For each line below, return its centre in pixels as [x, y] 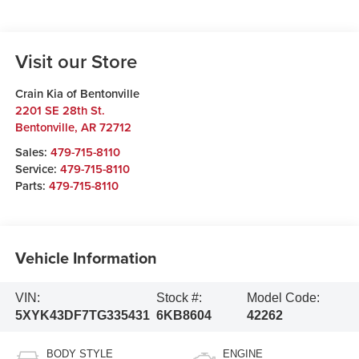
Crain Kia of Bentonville [77, 93]
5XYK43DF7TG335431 [82, 316]
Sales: [32, 151]
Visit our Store [76, 61]
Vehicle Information [86, 258]
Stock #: [179, 298]
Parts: [32, 185]
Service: [37, 168]
